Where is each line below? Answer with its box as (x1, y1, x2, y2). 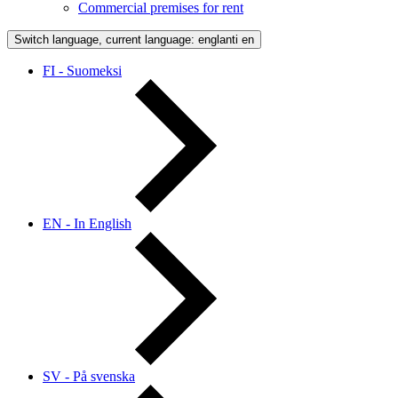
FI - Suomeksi (43, 62, 122, 78)
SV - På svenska (43, 368, 135, 384)
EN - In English (43, 215, 131, 231)
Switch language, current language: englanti (14, 32, 238, 46)
